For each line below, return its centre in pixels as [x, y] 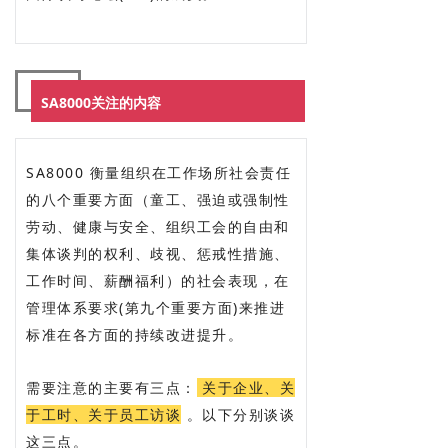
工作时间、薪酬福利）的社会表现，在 [158, 280]
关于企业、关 [245, 387]
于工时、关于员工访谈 [103, 414]
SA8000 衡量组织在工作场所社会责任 [158, 172]
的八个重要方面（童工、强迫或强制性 [158, 199]
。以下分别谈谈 [238, 414]
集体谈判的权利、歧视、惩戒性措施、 [158, 253]
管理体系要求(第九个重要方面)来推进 [155, 307]
